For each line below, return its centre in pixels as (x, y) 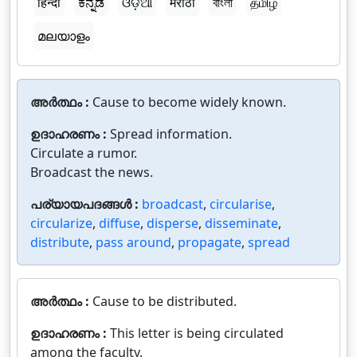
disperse (173, 223)
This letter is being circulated (197, 333)
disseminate (241, 223)
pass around (133, 242)
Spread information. (171, 134)
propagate (210, 242)
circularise (241, 204)
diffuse (120, 223)
